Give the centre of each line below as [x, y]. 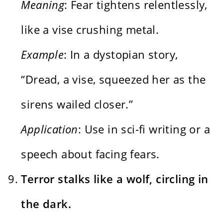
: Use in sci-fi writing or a [144, 129]
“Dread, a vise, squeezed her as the [113, 79]
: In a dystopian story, [121, 54]
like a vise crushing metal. [90, 29]
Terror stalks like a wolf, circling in [115, 178]
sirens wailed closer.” [77, 104]
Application [50, 129]
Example [43, 54]
